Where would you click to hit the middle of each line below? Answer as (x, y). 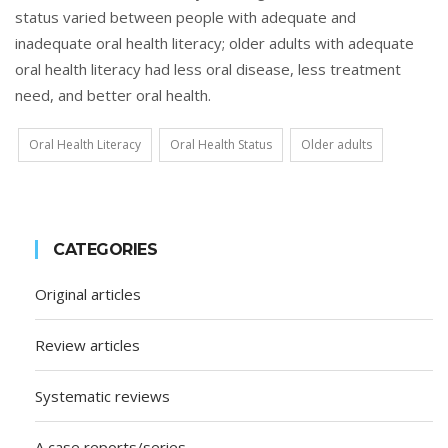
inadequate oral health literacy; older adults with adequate (214, 43)
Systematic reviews (102, 396)
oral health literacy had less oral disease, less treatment (208, 69)
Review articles (87, 345)
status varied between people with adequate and (185, 17)
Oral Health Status (221, 144)
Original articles (88, 294)
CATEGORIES (105, 249)
